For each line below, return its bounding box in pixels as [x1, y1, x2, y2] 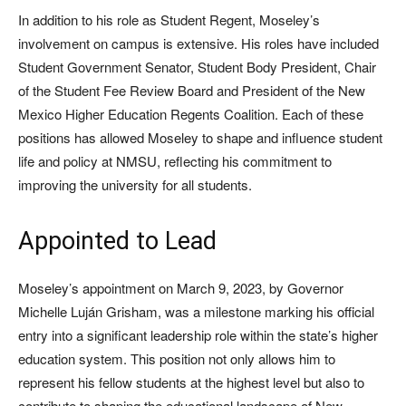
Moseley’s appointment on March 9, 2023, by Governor [18, 278, 343, 298]
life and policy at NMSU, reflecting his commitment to [18, 151, 332, 171]
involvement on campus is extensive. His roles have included [18, 34, 379, 53]
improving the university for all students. [18, 175, 256, 195]
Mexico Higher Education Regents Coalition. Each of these [18, 104, 363, 124]
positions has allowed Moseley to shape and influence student [18, 128, 382, 148]
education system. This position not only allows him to [18, 349, 335, 369]
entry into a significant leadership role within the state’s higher [18, 325, 378, 345]
